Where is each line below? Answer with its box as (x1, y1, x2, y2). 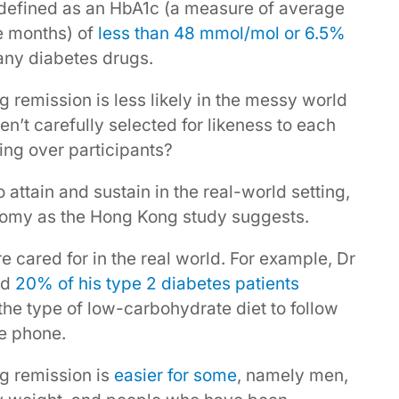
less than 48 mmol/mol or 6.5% (98, 22, 346, 44)
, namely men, (237, 364, 348, 386)
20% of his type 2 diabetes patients (15, 273, 299, 294)
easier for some (114, 364, 237, 386)
